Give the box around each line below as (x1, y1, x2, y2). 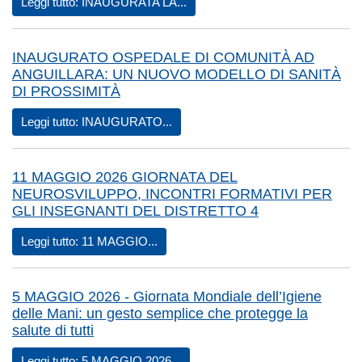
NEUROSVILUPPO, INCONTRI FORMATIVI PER (12, 186, 332, 203)
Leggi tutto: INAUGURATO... (21, 115, 172, 129)
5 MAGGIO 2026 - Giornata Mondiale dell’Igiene (12, 288, 322, 305)
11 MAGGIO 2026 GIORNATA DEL (12, 169, 238, 186)
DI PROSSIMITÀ (12, 83, 120, 100)
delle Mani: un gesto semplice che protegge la (12, 305, 308, 322)
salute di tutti (12, 322, 94, 339)
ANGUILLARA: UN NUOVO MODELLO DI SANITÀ (12, 66, 341, 83)
